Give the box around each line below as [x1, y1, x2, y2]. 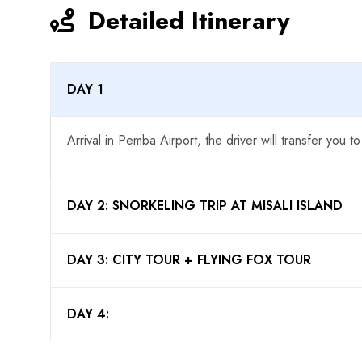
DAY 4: [67, 305, 109, 323]
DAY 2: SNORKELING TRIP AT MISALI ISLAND [67, 196, 343, 215]
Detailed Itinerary [81, 3, 290, 38]
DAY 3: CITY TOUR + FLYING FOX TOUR [67, 250, 311, 269]
